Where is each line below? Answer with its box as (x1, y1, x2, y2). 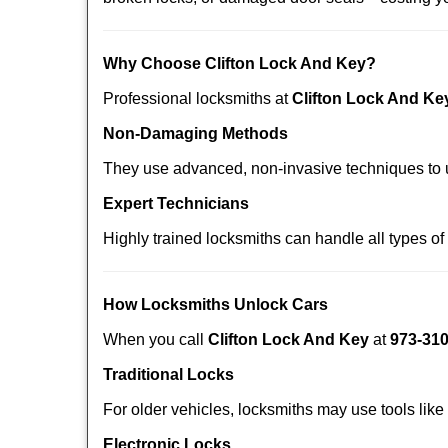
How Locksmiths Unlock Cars (103, 296, 328, 313)
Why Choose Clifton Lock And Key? (103, 55, 376, 72)
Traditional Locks (103, 366, 234, 383)
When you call (103, 331, 208, 348)
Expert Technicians (103, 195, 249, 212)
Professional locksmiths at (103, 90, 292, 107)
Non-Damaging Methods (103, 125, 288, 142)
